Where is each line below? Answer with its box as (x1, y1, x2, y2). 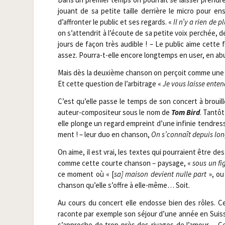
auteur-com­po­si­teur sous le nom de (57, 107, 171, 118)
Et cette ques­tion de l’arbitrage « (57, 79, 163, 89)
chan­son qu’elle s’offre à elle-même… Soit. (57, 180, 190, 190)
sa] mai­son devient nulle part (114, 169, 207, 179)
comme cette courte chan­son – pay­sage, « (57, 158, 193, 168)
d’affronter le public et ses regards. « (57, 17, 174, 27)
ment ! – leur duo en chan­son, (57, 130, 151, 140)
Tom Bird (171, 107, 200, 118)
